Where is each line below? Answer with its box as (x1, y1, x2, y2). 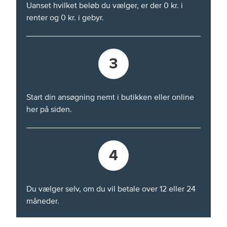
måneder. (26, 197, 59, 205)
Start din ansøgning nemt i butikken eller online (26, 93, 194, 101)
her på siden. (26, 105, 72, 113)
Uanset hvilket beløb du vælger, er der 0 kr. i (26, 1, 183, 10)
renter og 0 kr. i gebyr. (26, 13, 104, 22)
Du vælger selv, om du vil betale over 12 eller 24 (26, 184, 196, 193)
